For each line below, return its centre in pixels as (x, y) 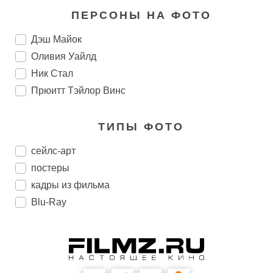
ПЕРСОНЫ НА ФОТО (141, 16)
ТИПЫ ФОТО (141, 127)
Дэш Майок (56, 40)
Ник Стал (52, 74)
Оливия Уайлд (64, 57)
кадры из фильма (70, 185)
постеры (50, 168)
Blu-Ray (49, 202)
